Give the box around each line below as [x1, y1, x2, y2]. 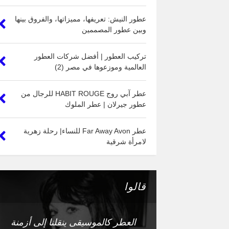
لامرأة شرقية [106, 138, 146, 146]
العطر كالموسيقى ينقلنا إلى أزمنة [11, 217, 136, 228]
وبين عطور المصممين [82, 26, 146, 34]
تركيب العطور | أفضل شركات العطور [34, 52, 146, 61]
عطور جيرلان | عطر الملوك [65, 100, 146, 109]
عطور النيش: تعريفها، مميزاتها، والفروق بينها [15, 15, 146, 24]
